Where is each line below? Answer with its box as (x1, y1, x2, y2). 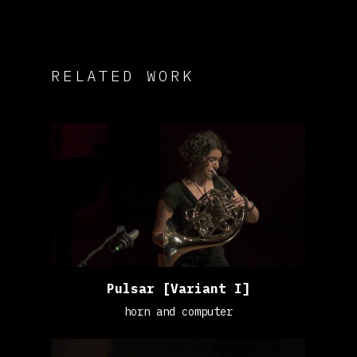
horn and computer (124, 304, 233, 320)
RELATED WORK (51, 65, 195, 86)
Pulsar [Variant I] (107, 280, 250, 297)
